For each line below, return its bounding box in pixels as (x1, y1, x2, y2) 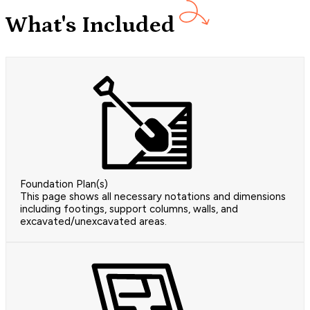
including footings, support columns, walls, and (20, 203, 238, 216)
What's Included (6, 12, 175, 38)
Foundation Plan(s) (20, 178, 108, 191)
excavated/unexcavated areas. (20, 215, 167, 228)
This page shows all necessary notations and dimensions (20, 190, 286, 203)
